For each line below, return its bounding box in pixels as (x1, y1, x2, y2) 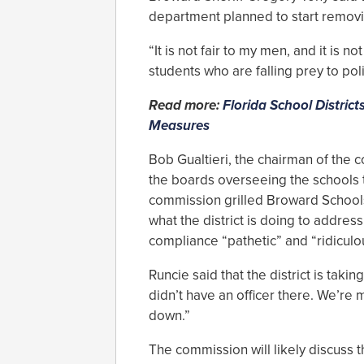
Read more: (149, 97, 223, 115)
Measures (149, 117, 210, 135)
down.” (149, 307, 190, 325)
